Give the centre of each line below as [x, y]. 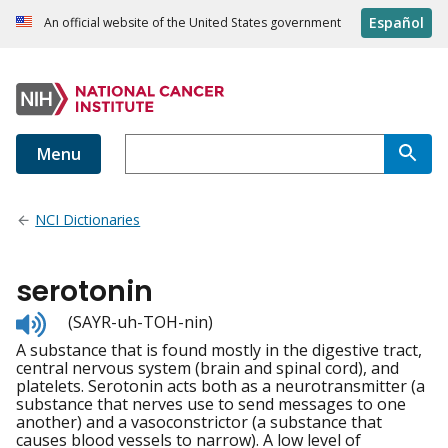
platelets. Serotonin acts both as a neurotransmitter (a [220, 386]
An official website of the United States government [192, 23]
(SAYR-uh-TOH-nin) [140, 322]
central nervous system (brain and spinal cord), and [207, 368]
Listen [67, 319]
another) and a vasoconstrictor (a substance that [199, 422]
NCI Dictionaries [88, 220]
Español [396, 23]
